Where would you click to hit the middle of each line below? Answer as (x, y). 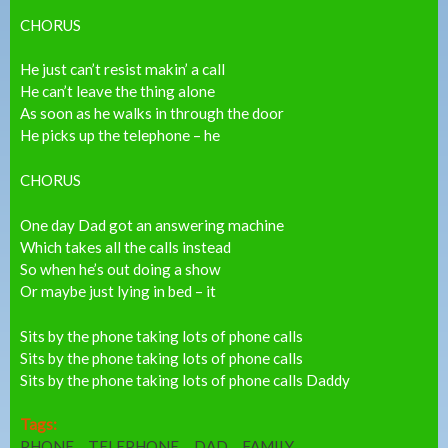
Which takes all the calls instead (125, 246)
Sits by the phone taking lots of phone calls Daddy (185, 379)
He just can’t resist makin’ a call (122, 69)
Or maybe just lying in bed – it (118, 290)
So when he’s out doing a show (120, 268)
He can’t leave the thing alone (117, 91)
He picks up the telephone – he (120, 135)
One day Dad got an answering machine (152, 224)
